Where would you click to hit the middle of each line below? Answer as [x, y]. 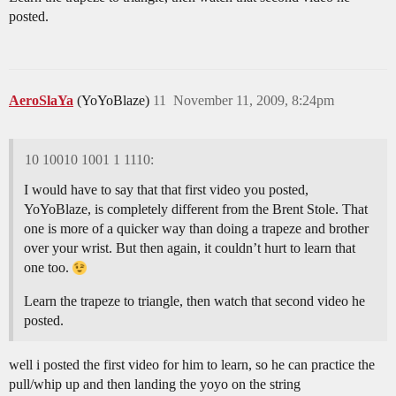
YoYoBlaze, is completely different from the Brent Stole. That [196, 209]
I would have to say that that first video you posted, [166, 189]
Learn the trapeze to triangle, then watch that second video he [194, 301]
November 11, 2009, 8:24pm [254, 100]
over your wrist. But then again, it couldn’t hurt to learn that [190, 247]
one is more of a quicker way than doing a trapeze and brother [196, 228]
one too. [48, 267]
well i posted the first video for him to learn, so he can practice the [192, 364]
